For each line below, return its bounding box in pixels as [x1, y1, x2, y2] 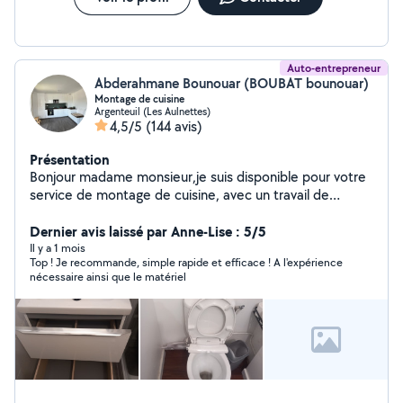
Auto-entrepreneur [287, 60, 381, 76]
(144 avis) [146, 117, 202, 136]
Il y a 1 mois [30, 240, 85, 255]
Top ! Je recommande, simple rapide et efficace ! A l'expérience [30, 255, 343, 270]
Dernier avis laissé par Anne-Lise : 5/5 [30, 221, 266, 241]
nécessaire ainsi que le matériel [30, 269, 186, 284]
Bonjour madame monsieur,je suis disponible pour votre [30, 167, 366, 186]
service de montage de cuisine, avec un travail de [30, 185, 329, 204]
